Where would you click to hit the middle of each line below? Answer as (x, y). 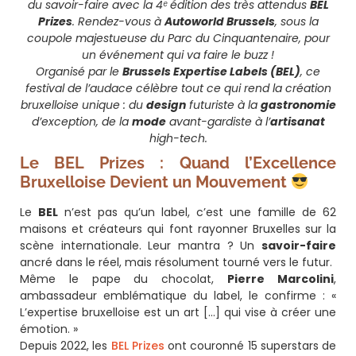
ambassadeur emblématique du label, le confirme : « (178, 296)
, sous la (296, 21)
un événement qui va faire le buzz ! (178, 55)
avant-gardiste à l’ (218, 122)
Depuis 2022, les (66, 346)
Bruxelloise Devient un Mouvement (155, 182)
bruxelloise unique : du (83, 105)
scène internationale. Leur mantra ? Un (141, 246)
